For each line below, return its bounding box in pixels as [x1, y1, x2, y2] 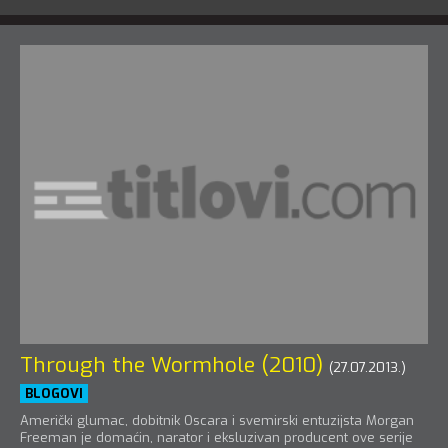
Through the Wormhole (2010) [20, 351, 323, 380]
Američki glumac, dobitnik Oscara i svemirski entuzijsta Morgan [20, 412, 414, 430]
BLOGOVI [25, 385, 83, 403]
